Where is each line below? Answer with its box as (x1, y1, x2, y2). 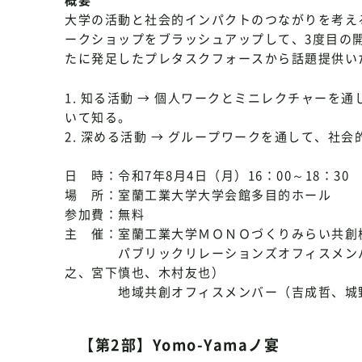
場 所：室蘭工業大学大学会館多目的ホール (65, 186, 331, 204)
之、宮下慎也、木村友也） (65, 263, 225, 281)
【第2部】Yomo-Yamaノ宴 (79, 334, 280, 356)
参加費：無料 (65, 205, 145, 223)
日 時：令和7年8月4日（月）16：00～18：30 (65, 166, 349, 184)
